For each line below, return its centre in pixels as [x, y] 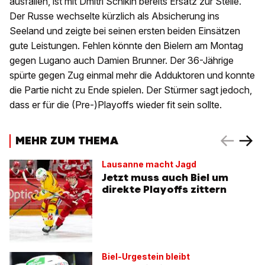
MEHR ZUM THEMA [67, 140]
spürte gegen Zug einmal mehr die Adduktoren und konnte [132, 75]
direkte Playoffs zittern [164, 190]
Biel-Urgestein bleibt [146, 257]
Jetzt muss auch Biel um [165, 178]
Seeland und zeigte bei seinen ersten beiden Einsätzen [125, 31]
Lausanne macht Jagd [149, 164]
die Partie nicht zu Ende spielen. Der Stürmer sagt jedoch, [131, 90]
